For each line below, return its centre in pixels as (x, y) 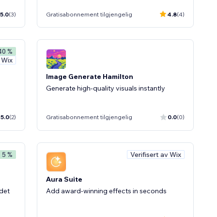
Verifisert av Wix (156, 154)
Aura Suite (64, 179)
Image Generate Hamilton (90, 76)
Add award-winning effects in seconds (106, 191)
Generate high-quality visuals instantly (106, 88)
